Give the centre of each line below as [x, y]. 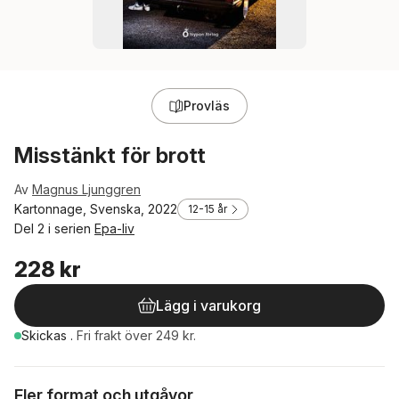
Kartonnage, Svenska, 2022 [96, 209]
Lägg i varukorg [208, 305]
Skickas [46, 335]
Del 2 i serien [54, 228]
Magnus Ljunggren [86, 189]
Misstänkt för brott [110, 155]
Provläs [207, 106]
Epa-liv [114, 228]
